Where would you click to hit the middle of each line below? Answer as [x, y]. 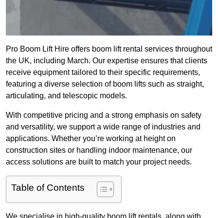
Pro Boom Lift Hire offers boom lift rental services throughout [109, 49]
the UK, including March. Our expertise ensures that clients [107, 61]
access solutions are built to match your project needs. [99, 162]
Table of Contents [48, 188]
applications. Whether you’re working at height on [91, 139]
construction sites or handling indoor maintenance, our [99, 150]
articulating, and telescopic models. [66, 96]
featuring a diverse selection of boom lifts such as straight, [105, 84]
